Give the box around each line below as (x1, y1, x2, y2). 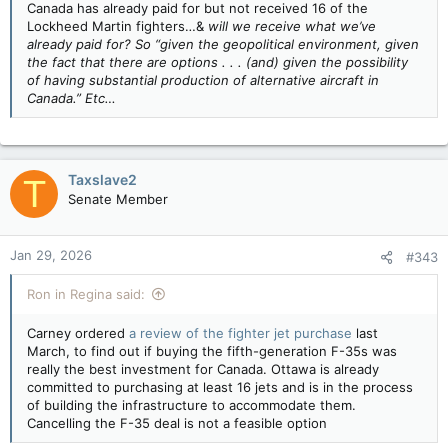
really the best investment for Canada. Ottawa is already (27, 360, 379, 377)
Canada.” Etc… (27, 89, 116, 106)
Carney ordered (27, 324, 129, 341)
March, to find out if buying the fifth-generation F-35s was (27, 342, 397, 359)
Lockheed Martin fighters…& (27, 17, 208, 34)
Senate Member (68, 190, 168, 207)
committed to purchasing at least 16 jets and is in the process (27, 378, 413, 395)
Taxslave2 (68, 170, 137, 188)
